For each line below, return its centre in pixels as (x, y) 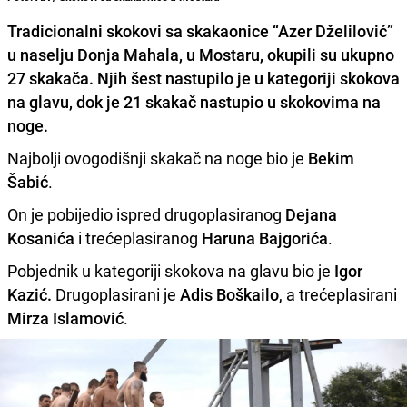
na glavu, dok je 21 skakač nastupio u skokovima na (194, 102)
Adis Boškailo (229, 295)
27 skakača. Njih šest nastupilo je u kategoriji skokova (203, 79)
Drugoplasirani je (116, 295)
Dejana (311, 215)
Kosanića (41, 238)
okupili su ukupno (329, 55)
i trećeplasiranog (136, 238)
